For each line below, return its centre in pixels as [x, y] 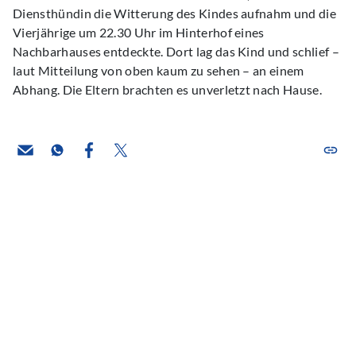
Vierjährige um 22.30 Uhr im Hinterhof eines [139, 32]
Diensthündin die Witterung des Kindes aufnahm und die [174, 13]
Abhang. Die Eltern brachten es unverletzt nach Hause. [167, 89]
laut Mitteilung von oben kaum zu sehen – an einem [159, 70]
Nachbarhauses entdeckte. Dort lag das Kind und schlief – [176, 51]
